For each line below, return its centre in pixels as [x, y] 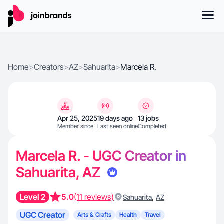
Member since [75, 126]
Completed [152, 126]
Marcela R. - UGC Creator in [101, 156]
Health [128, 215]
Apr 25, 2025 [77, 118]
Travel [153, 215]
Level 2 [33, 197]
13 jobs [148, 118]
